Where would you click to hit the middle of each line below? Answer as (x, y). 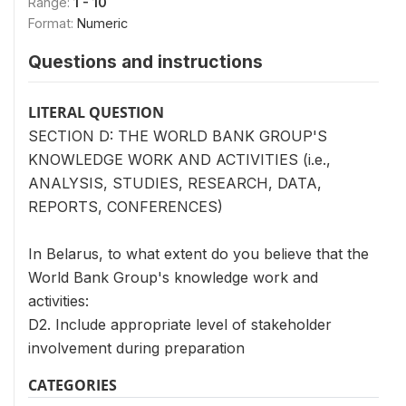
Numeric (102, 23)
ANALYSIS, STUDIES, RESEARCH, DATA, (175, 183)
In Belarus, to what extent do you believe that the (198, 254)
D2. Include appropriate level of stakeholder (180, 324)
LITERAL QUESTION (96, 112)
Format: (53, 23)
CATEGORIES (72, 385)
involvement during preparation (136, 348)
